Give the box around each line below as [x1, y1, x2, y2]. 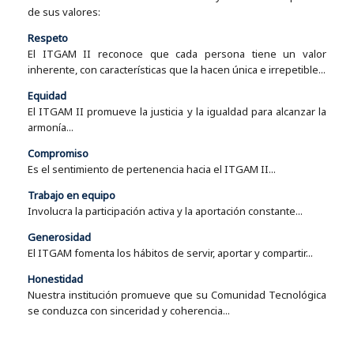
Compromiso [28, 145, 88, 160]
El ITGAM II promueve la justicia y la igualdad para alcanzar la [28, 104, 326, 119]
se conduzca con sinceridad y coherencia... [28, 303, 230, 318]
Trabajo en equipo [28, 187, 115, 202]
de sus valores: [28, 4, 100, 19]
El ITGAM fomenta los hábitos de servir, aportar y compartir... [28, 245, 313, 260]
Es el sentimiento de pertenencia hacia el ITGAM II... [28, 161, 276, 176]
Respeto [28, 30, 68, 45]
